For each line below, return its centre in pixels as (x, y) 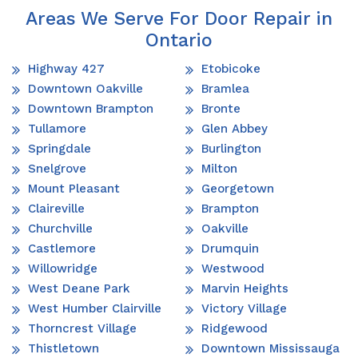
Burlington (231, 148)
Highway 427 (66, 68)
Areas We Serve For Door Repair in (179, 18)
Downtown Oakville (86, 88)
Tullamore (57, 128)
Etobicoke (231, 68)
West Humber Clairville (95, 308)
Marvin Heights (245, 288)
